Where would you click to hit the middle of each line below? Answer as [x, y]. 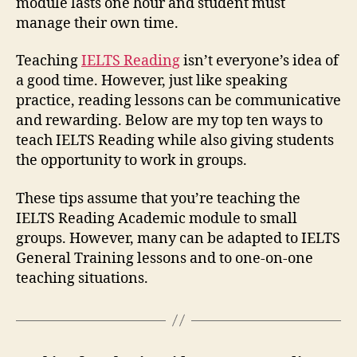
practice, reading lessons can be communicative [178, 101]
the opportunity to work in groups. [131, 161]
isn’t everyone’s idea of [259, 61]
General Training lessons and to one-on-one [165, 258]
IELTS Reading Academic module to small [157, 218]
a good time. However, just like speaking [152, 81]
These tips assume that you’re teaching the [158, 198]
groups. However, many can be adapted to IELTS [178, 238]
